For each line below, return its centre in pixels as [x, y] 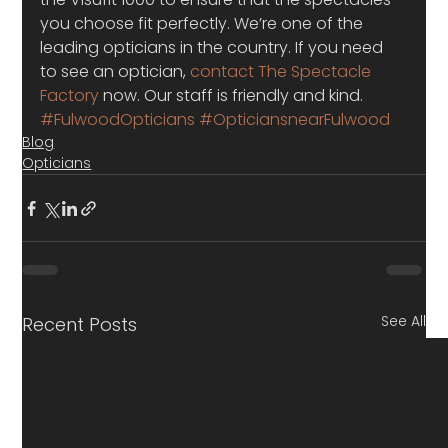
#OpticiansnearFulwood [295, 119]
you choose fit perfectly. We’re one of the [204, 23]
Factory [70, 95]
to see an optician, [115, 71]
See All [403, 321]
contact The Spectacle [283, 71]
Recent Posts [80, 324]
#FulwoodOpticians [118, 119]
